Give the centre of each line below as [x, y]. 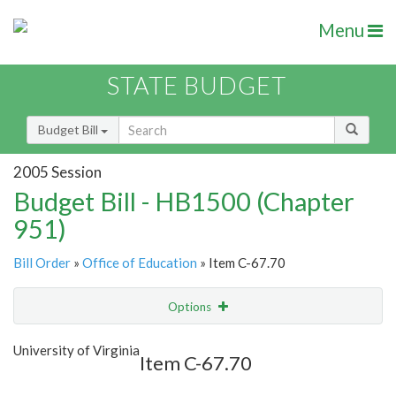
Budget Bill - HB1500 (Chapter [184, 202]
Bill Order [42, 263]
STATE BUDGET [197, 86]
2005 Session [57, 171]
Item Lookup [53, 380]
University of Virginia [76, 350]
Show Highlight [144, 343]
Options [191, 307]
